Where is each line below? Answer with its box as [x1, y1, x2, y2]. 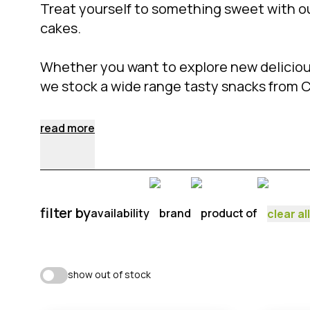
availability [91, 206, 150, 221]
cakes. [40, 19, 84, 37]
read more [40, 120, 95, 136]
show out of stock [68, 268, 151, 281]
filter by [40, 203, 91, 222]
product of [201, 206, 258, 221]
